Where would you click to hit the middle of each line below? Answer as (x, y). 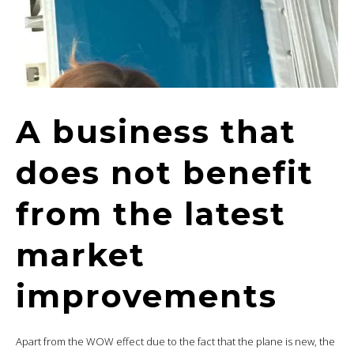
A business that (156, 131)
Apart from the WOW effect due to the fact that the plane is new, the (175, 341)
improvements (147, 296)
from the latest (151, 213)
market (81, 254)
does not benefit (165, 172)
